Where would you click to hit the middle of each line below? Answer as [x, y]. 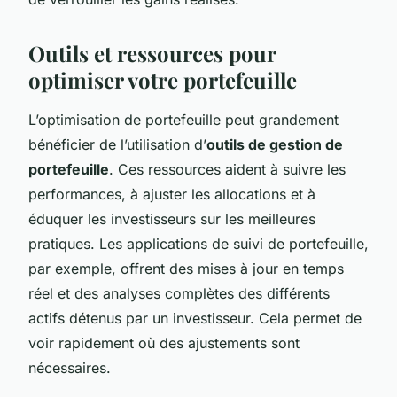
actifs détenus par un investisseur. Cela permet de [195, 318]
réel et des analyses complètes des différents [179, 293]
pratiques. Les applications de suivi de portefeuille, [198, 243]
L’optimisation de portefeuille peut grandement [183, 119]
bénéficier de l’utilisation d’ [117, 144]
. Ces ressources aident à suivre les [227, 169]
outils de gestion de [275, 144]
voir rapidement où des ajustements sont [164, 343]
